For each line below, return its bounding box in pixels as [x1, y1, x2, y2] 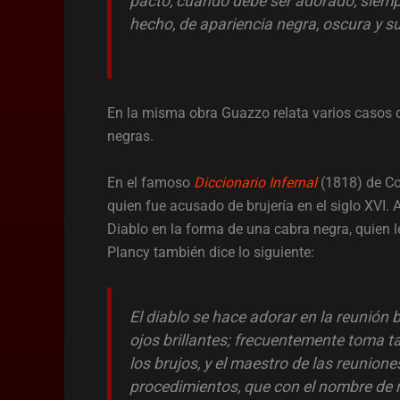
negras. [107, 128, 154, 146]
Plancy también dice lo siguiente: [107, 244, 314, 262]
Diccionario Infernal [194, 174, 317, 192]
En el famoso [107, 174, 194, 192]
